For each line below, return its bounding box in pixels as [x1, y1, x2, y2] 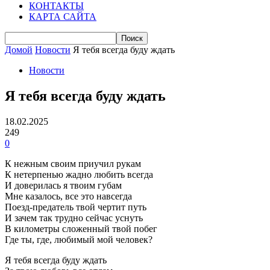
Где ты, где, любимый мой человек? [5, 234, 152, 245]
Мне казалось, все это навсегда [5, 190, 132, 201]
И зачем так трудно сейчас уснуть [5, 212, 143, 223]
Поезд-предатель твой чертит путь [5, 201, 146, 212]
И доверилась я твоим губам [5, 180, 122, 190]
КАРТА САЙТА [29, 11, 96, 22]
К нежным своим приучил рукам [5, 158, 141, 169]
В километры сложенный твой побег [5, 223, 157, 234]
